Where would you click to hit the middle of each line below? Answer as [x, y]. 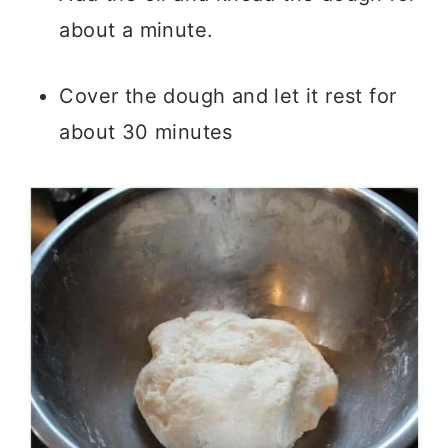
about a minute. [136, 30]
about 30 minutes [146, 132]
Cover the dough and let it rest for [228, 96]
